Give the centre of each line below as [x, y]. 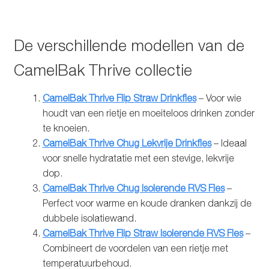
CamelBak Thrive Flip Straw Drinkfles [119, 98]
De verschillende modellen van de [129, 45]
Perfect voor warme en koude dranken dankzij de [147, 203]
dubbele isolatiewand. [89, 218]
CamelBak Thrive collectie [103, 70]
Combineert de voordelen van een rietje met [135, 248]
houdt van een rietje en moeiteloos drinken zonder [148, 113]
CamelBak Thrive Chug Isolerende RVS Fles [133, 188]
